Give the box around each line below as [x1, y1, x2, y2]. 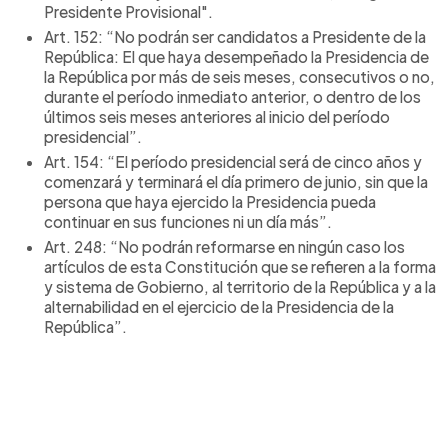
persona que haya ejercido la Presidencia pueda [44, 191, 376, 211]
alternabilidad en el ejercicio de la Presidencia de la [44, 296, 394, 316]
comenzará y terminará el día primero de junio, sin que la [44, 171, 428, 191]
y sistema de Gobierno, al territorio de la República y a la [44, 276, 436, 296]
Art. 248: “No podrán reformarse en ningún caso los [44, 236, 405, 256]
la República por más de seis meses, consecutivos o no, [44, 66, 435, 86]
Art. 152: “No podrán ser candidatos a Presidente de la [44, 26, 426, 46]
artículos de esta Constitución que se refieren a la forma [44, 256, 436, 276]
